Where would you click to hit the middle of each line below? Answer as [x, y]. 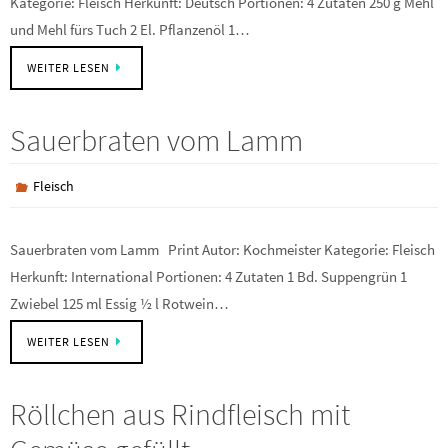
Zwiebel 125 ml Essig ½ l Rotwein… [119, 303]
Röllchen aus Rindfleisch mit [180, 414]
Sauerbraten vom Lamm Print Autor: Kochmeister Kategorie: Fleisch [222, 249]
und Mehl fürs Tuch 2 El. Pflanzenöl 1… [130, 29]
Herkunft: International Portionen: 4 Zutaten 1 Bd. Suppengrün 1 [208, 276]
